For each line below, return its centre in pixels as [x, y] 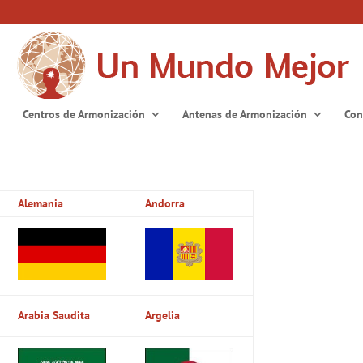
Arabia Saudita [54, 315]
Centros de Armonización [84, 114]
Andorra [165, 203]
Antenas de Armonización [245, 114]
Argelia [163, 315]
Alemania [41, 203]
